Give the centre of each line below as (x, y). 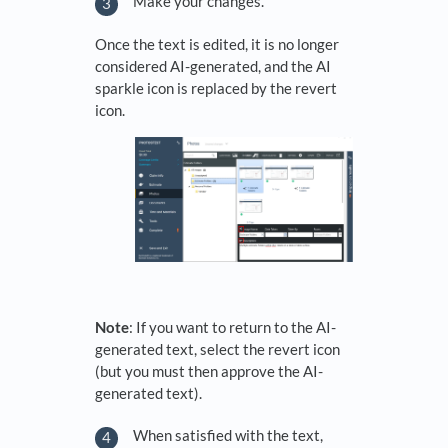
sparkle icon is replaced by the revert (216, 87)
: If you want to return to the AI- (232, 326)
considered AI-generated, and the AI (213, 65)
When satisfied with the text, (228, 435)
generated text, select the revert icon (217, 348)
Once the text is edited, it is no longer (217, 43)
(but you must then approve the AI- (209, 370)
